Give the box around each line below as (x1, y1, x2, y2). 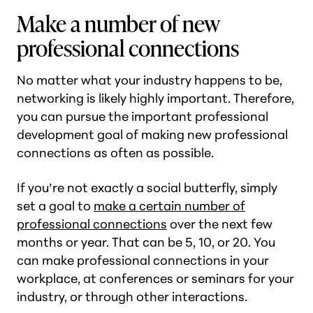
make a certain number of (94, 198, 245, 214)
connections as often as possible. (17, 145, 214, 161)
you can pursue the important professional (17, 108, 268, 124)
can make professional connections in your (17, 252, 269, 268)
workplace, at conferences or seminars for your (17, 270, 294, 286)
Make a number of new (17, 6, 219, 40)
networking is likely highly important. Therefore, (17, 90, 294, 106)
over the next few (167, 216, 272, 232)
